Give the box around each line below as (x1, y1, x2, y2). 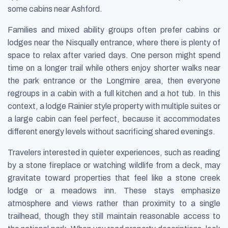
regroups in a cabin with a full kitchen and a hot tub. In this (8, 89, 220, 98)
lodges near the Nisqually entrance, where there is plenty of (8, 38, 220, 47)
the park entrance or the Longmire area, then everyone (8, 76, 220, 85)
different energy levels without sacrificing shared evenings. (8, 127, 215, 136)
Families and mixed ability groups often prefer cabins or (8, 25, 220, 35)
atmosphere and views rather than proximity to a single (8, 199, 220, 208)
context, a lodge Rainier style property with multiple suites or (8, 102, 220, 111)
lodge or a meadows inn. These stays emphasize (8, 186, 220, 195)
